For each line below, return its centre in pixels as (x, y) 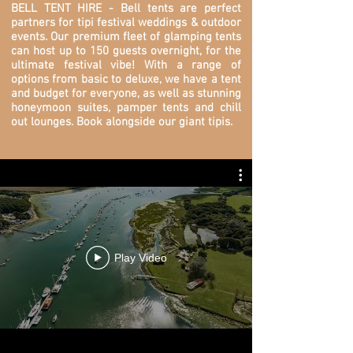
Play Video (140, 258)
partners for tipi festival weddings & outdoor (126, 23)
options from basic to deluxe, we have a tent (126, 80)
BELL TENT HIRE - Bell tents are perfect (126, 9)
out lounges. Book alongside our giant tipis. (123, 122)
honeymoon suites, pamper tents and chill (126, 108)
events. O (35, 37)
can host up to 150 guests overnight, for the (126, 51)
